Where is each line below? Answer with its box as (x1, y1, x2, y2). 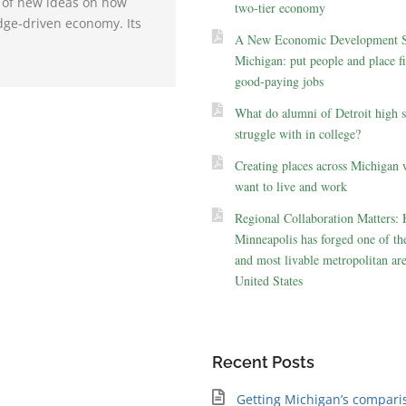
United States (234, 271, 303, 289)
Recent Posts (211, 352, 314, 372)
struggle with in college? (234, 124, 361, 142)
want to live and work (234, 177, 347, 195)
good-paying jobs (234, 72, 324, 90)
